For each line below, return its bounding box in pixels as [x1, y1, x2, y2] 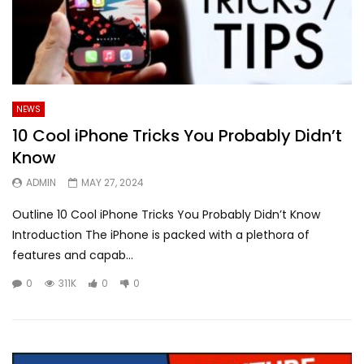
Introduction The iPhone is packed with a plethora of [12, 226, 310, 243]
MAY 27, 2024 [81, 175, 144, 189]
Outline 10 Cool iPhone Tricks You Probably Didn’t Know [12, 206, 320, 223]
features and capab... [12, 246, 133, 263]
